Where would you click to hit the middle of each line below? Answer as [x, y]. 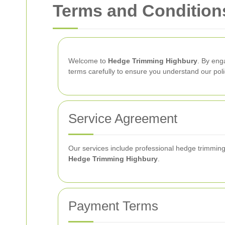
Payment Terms [113, 206]
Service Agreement [123, 119]
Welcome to [88, 61]
